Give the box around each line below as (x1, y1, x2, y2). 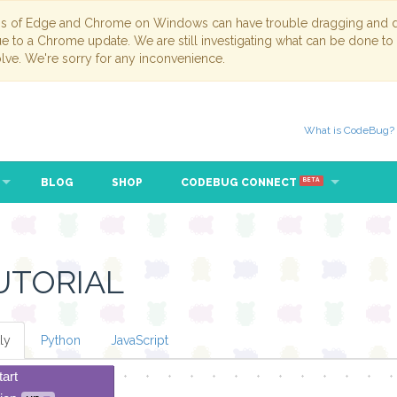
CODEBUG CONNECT (181, 176, 300, 190)
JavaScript (110, 333, 168, 348)
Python (40, 333, 81, 348)
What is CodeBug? (304, 124, 394, 136)
